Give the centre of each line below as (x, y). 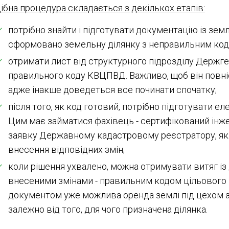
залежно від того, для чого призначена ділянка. (109, 209)
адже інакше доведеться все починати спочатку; (112, 90)
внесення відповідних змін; (66, 150)
